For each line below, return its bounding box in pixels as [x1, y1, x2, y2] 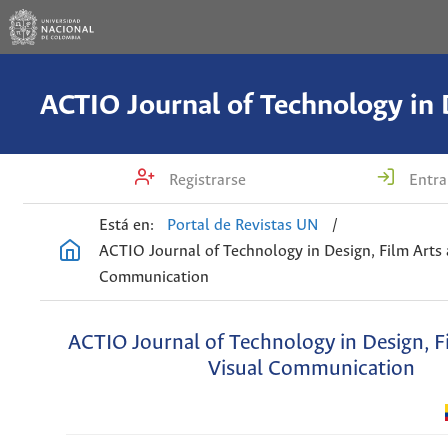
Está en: [99, 217, 154, 234]
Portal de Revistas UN [167, 217, 320, 234]
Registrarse [164, 172, 246, 190]
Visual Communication [208, 358, 416, 382]
